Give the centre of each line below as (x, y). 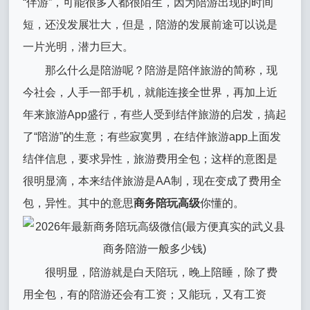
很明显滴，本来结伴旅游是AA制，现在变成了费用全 (153, 181)
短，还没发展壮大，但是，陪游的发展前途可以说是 (151, 25)
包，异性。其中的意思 (79, 203)
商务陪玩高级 (167, 203)
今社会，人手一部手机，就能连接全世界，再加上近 (151, 92)
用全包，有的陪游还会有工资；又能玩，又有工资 (145, 294)
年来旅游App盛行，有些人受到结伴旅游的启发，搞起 (155, 115)
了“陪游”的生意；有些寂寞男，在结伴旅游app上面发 (152, 137)
